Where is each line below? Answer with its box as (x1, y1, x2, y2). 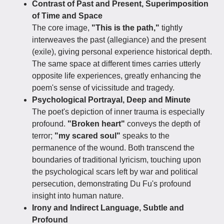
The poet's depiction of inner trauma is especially (32, 107, 204, 116)
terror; (32, 131, 54, 140)
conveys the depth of (125, 119, 200, 128)
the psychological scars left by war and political (32, 167, 198, 176)
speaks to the (120, 131, 169, 140)
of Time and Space (32, 11, 102, 20)
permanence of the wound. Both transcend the (32, 143, 194, 152)
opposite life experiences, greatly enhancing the (32, 71, 201, 80)
